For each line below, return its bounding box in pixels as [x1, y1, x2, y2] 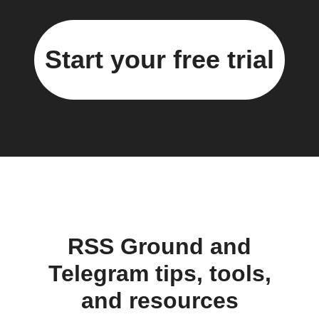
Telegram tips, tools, [48, 260, 271, 286]
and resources [80, 287, 239, 313]
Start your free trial [45, 45, 274, 75]
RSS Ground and [68, 233, 251, 259]
